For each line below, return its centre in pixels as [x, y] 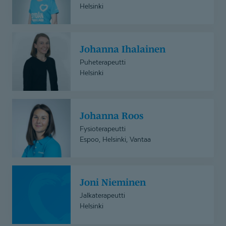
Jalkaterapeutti [102, 195]
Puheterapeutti [103, 62]
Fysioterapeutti [103, 129]
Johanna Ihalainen [125, 49]
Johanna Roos [114, 116]
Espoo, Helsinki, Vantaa [115, 139]
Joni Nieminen [115, 183]
